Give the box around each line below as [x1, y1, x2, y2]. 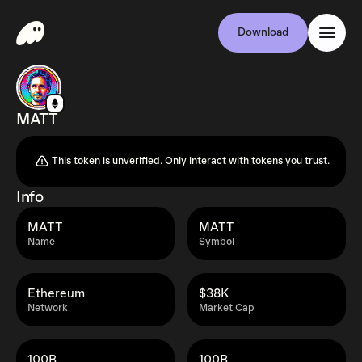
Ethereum [27, 286, 85, 301]
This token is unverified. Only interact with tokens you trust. [52, 155, 330, 167]
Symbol [199, 236, 234, 248]
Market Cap [199, 302, 255, 314]
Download [238, 26, 288, 39]
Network [27, 302, 68, 314]
